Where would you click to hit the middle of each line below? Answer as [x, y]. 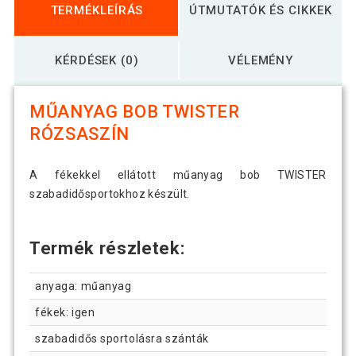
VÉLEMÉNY [261, 60]
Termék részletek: [107, 249]
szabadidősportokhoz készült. [110, 194]
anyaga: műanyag [83, 286]
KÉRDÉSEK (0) [97, 60]
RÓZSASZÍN [80, 134]
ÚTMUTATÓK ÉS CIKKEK [261, 10]
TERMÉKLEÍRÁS [97, 10]
